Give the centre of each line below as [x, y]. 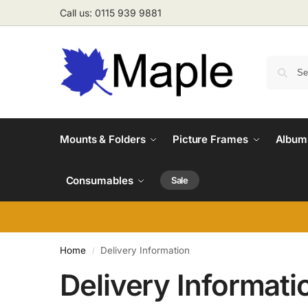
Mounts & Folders [103, 139]
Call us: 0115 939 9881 [111, 13]
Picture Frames [210, 139]
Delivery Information [145, 250]
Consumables [99, 180]
